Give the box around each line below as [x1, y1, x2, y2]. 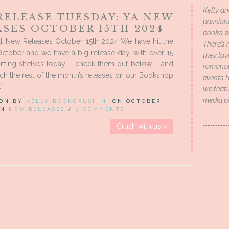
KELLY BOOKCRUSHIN [26, 98, 107, 104]
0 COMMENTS [76, 106, 125, 112]
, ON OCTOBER [107, 98, 161, 104]
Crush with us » [117, 122, 168, 131]
